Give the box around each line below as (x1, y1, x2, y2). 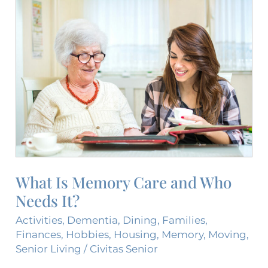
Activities (16, 214, 63, 227)
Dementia (67, 214, 118, 227)
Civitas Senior (90, 243, 159, 255)
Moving (208, 229, 247, 241)
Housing (114, 229, 157, 241)
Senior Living (16, 243, 82, 255)
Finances (16, 229, 62, 241)
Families (162, 214, 206, 227)
